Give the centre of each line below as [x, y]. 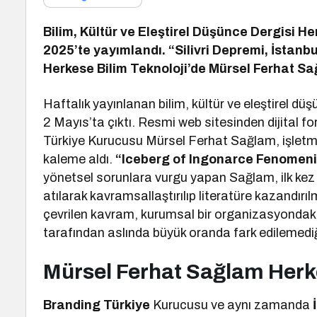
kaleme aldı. [80, 159]
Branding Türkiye [98, 305]
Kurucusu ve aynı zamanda [232, 305]
